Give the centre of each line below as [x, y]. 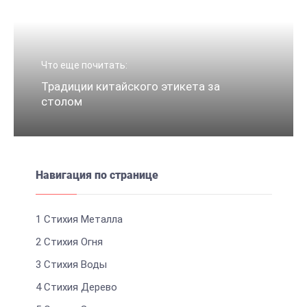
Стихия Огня [72, 242]
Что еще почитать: [84, 65]
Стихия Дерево [79, 287]
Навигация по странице [97, 175]
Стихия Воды [74, 265]
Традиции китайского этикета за [131, 86]
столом [62, 101]
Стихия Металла [82, 219]
